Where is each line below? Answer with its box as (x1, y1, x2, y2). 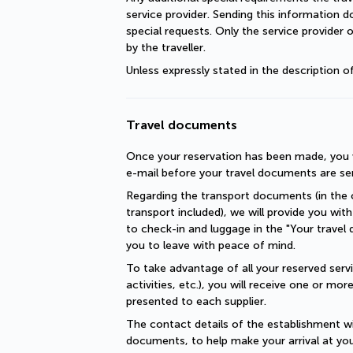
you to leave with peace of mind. (126, 239, 295, 252)
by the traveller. (126, 41, 206, 54)
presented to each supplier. (126, 295, 266, 308)
